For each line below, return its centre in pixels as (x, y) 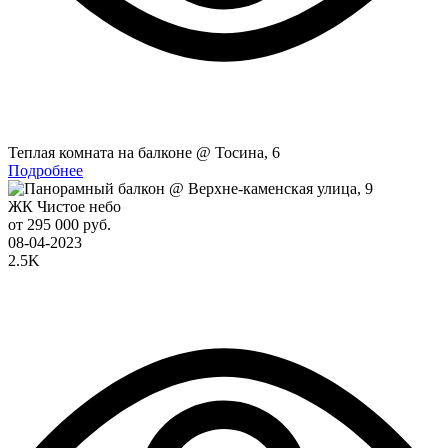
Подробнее (45, 170)
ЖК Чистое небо (64, 206)
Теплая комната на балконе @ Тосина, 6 (144, 152)
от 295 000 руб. (59, 224)
